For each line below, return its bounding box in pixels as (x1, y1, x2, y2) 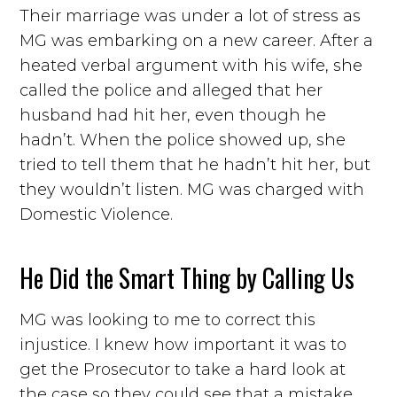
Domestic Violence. (19, 204, 174, 224)
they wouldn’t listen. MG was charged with (19, 179, 365, 199)
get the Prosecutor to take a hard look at (19, 359, 346, 379)
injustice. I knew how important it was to (19, 334, 347, 354)
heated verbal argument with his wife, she (19, 55, 363, 75)
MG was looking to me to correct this (19, 309, 316, 330)
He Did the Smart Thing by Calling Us (19, 259, 355, 296)
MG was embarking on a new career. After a (19, 30, 374, 51)
